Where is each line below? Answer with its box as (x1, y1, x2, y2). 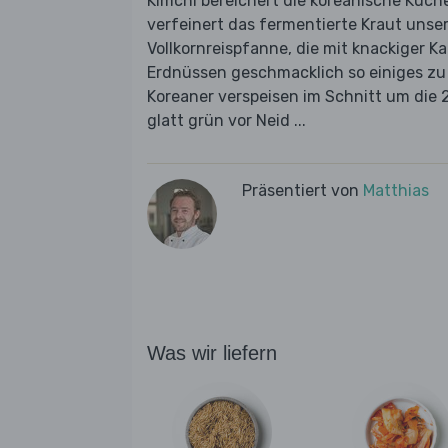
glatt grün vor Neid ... (147, 111, 306, 131)
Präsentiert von (242, 181, 363, 201)
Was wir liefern (147, 342, 277, 365)
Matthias (363, 181, 429, 201)
